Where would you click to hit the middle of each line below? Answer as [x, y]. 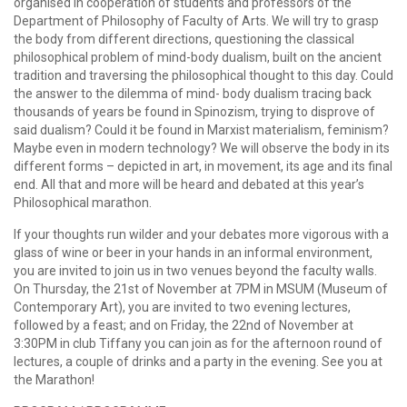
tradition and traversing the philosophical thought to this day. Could [203, 75]
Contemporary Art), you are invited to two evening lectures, [182, 307]
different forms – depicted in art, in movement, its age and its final [203, 166]
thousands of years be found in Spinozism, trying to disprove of [194, 111]
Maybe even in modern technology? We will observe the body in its [202, 148]
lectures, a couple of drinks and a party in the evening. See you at [198, 361]
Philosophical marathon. [83, 202]
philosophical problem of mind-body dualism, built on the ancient [198, 57]
